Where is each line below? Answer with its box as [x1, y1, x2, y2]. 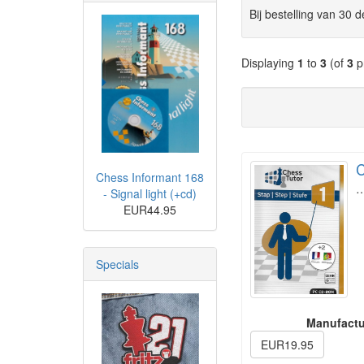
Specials [96, 256, 139, 273]
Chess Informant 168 [96, 169, 204, 186]
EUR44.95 [123, 201, 176, 219]
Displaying [241, 54, 297, 71]
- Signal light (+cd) [103, 185, 197, 202]
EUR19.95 [261, 336, 314, 353]
